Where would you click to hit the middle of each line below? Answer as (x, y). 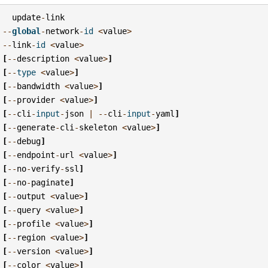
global (27, 31)
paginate (51, 182)
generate (36, 127)
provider (36, 100)
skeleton (98, 127)
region (31, 237)
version (34, 251)
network (63, 31)
